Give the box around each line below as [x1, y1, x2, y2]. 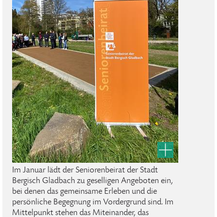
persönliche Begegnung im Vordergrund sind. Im [12, 198, 173, 207]
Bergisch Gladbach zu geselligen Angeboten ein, [12, 177, 173, 186]
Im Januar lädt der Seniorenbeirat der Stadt [12, 166, 158, 175]
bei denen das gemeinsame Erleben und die [12, 187, 157, 196]
